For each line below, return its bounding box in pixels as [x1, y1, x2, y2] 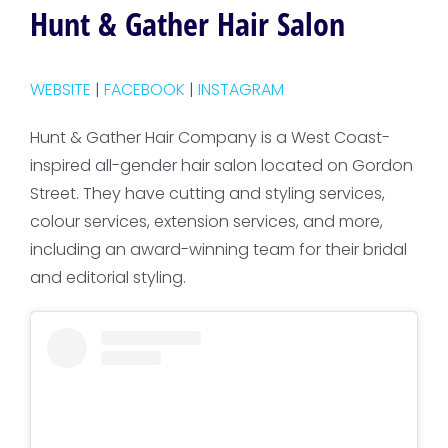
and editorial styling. [29, 266, 186, 290]
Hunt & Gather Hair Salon [29, 2, 345, 46]
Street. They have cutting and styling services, [29, 182, 385, 206]
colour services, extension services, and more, [29, 210, 383, 234]
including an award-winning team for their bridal [29, 238, 407, 262]
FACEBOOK [103, 78, 185, 102]
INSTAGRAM [197, 78, 284, 102]
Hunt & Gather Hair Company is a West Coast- [29, 126, 390, 150]
